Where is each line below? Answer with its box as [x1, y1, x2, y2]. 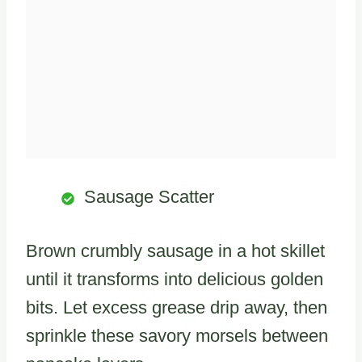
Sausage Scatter [84, 187, 214, 208]
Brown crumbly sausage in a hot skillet [26, 241, 325, 262]
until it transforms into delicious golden [26, 269, 323, 290]
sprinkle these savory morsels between [26, 326, 328, 347]
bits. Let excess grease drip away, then [26, 297, 327, 318]
